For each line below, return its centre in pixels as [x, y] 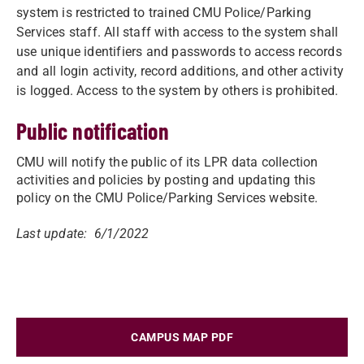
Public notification [93, 131]
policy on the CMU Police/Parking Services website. [171, 198]
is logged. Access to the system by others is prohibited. [181, 91]
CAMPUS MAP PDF [182, 337]
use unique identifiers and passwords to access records [179, 52]
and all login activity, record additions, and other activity [180, 71]
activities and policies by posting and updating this [166, 180]
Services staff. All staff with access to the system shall [178, 32]
